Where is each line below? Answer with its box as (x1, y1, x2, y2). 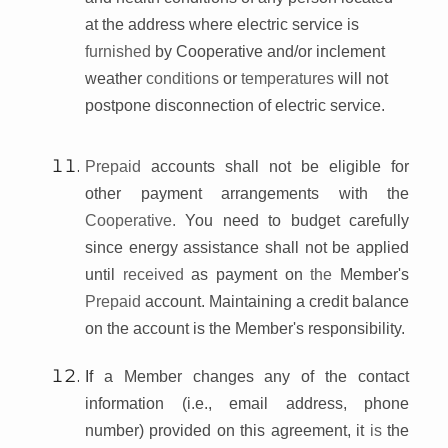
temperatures (241, 69, 338, 87)
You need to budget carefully (185, 211, 410, 229)
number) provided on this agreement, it (85, 421, 370, 439)
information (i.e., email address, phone (85, 394, 409, 412)
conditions (146, 69, 223, 87)
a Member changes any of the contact (103, 367, 410, 385)
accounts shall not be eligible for (151, 157, 409, 175)
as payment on (191, 265, 311, 283)
